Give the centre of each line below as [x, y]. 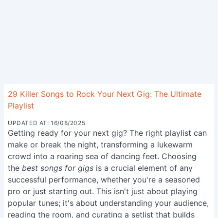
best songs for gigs [58, 168]
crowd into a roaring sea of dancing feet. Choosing [102, 156]
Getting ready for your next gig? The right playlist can [107, 133]
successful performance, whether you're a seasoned [104, 180]
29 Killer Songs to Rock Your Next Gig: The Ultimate [105, 94]
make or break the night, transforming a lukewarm [100, 145]
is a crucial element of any [143, 168]
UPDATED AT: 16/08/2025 [47, 123]
